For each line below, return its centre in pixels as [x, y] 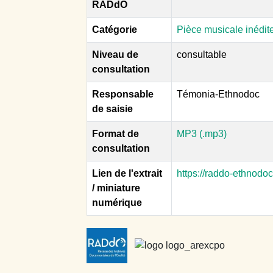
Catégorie [115, 29]
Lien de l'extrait [127, 173]
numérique [117, 202]
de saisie [112, 108]
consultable [202, 54]
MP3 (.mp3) [202, 133]
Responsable [123, 94]
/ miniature [116, 188]
